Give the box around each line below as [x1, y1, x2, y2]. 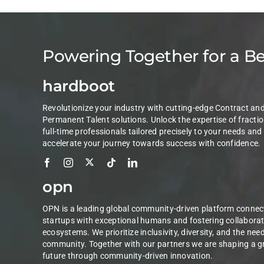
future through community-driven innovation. [42, 251, 213, 261]
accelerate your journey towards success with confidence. [42, 138, 261, 148]
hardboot [42, 77, 115, 96]
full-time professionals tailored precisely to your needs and [42, 127, 262, 137]
